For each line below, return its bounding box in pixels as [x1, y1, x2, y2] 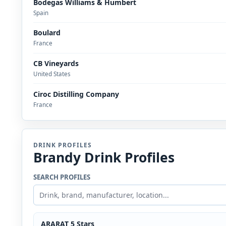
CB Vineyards [33, 58, 79, 68]
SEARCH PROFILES [33, 172, 91, 182]
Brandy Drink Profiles [33, 148, 175, 167]
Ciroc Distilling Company [33, 89, 120, 99]
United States [33, 70, 71, 78]
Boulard [33, 28, 61, 38]
